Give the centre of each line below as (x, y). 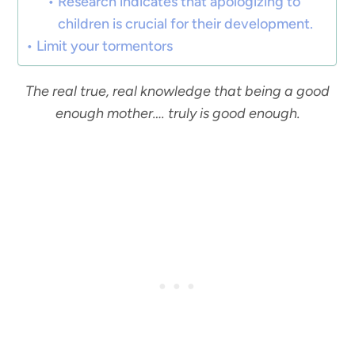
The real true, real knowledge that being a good (177, 91)
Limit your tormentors (105, 46)
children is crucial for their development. (185, 24)
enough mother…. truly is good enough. (177, 113)
